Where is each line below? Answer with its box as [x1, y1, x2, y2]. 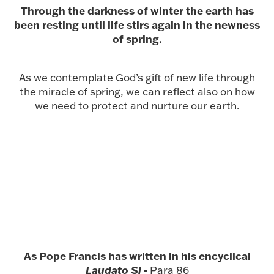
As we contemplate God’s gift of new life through [19, 71, 255, 84]
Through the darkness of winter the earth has [20, 4, 254, 17]
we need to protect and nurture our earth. [35, 99, 239, 112]
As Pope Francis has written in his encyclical [23, 248, 251, 262]
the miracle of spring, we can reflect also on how [19, 85, 255, 98]
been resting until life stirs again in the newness [14, 18, 260, 31]
